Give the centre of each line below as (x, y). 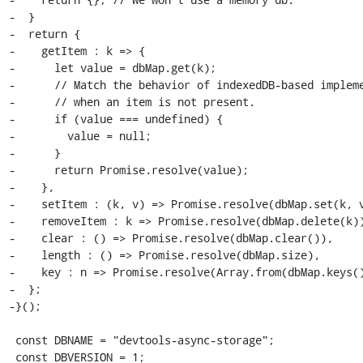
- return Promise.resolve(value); (128, 169)
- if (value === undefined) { (115, 118)
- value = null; (80, 135)
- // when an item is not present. (132, 101)
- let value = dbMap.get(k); (112, 67)
